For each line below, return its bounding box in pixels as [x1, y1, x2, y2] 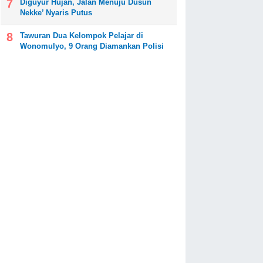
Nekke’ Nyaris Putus [20, 8, 92, 18]
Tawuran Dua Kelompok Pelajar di [20, 31, 143, 41]
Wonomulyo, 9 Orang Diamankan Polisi [20, 42, 164, 51]
